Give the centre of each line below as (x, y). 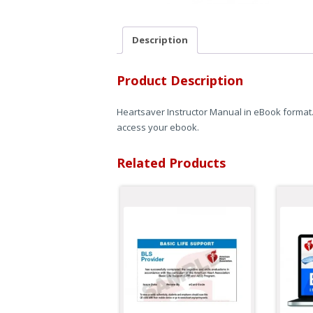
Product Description (180, 81)
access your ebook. (158, 128)
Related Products (171, 163)
